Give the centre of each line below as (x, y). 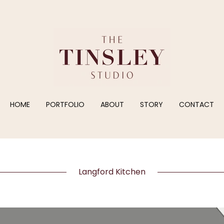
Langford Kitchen (112, 172)
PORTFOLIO (65, 104)
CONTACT (196, 104)
